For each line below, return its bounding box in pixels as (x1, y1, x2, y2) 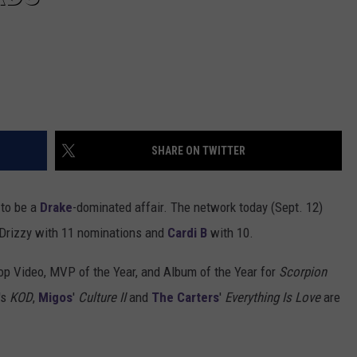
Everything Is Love (225, 289, 320, 306)
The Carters (151, 289, 219, 306)
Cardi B (167, 225, 207, 241)
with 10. (207, 225, 253, 241)
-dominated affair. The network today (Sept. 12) (73, 199, 323, 216)
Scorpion (279, 264, 327, 280)
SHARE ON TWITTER (151, 144, 245, 158)
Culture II (78, 289, 126, 306)
